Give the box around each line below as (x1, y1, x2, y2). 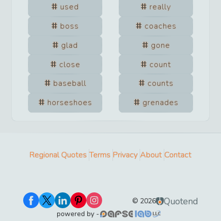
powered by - (57, 209, 99, 219)
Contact (164, 149, 191, 160)
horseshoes (47, 97, 92, 109)
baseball (53, 78, 86, 89)
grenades (142, 97, 179, 109)
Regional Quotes (30, 149, 87, 160)
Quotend (164, 195, 198, 207)
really (149, 1, 171, 13)
